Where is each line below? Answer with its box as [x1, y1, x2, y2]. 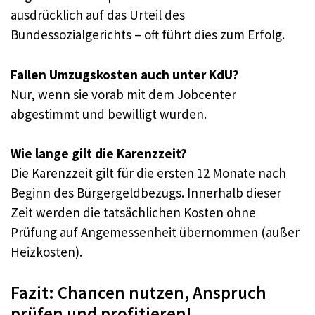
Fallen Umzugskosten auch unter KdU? [11, 65, 239, 83]
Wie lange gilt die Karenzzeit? [11, 145, 187, 162]
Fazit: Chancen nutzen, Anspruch [11, 281, 266, 304]
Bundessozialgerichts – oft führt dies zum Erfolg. [11, 26, 285, 44]
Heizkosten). [11, 243, 82, 261]
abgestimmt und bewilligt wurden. [11, 105, 207, 122]
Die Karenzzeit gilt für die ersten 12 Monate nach [11, 165, 286, 182]
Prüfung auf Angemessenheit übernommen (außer [11, 224, 300, 241]
